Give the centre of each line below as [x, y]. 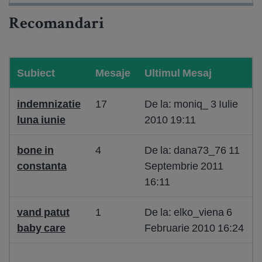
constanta [42, 166]
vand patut [43, 212]
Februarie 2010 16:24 [194, 228]
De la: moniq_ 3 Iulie [191, 104]
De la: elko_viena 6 [188, 212]
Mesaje [113, 73]
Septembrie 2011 [184, 166]
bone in [35, 150]
